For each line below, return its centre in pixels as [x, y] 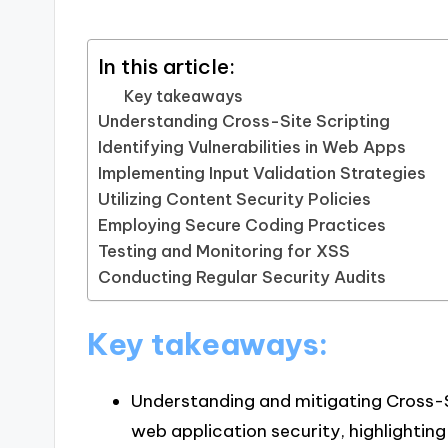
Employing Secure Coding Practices [242, 225]
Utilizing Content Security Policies [235, 199]
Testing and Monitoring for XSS [224, 251]
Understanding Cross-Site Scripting [244, 121]
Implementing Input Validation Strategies [262, 173]
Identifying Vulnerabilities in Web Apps [252, 147]
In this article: [167, 66]
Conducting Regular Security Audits [242, 277]
